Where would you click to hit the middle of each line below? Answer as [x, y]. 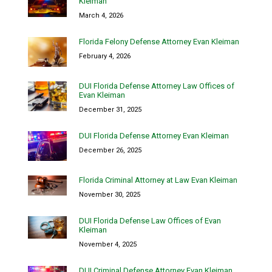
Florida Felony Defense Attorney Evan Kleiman [159, 42]
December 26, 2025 [110, 151]
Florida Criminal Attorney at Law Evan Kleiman [158, 180]
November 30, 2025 [110, 195]
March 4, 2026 [101, 16]
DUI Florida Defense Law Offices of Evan [150, 221]
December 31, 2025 [110, 110]
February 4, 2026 [105, 56]
